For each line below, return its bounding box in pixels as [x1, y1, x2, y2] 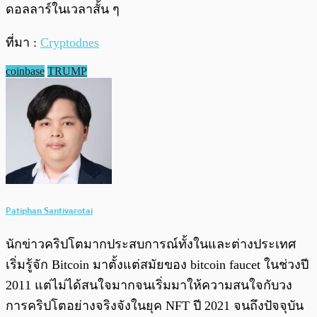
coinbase [6, 65, 45, 78]
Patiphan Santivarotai [6, 202, 93, 218]
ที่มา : [6, 35, 40, 50]
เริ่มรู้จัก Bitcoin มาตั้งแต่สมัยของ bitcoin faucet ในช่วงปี [6, 257, 309, 272]
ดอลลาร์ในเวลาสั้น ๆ [6, 2, 120, 17]
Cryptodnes [40, 35, 99, 50]
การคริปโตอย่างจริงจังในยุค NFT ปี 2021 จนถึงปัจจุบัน [6, 298, 304, 313]
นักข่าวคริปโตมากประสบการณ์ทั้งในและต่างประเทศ [6, 236, 296, 251]
